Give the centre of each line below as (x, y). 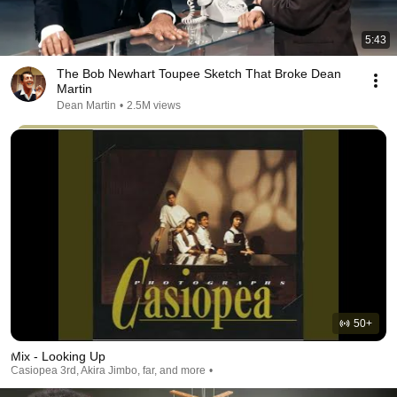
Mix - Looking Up (58, 356)
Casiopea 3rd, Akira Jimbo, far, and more (108, 370)
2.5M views (154, 105)
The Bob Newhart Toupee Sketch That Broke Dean (199, 74)
